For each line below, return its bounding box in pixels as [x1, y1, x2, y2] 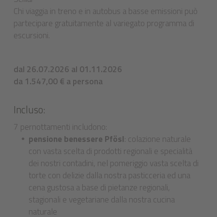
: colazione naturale [124, 132, 191, 145]
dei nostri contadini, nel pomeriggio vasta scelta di [29, 156, 199, 170]
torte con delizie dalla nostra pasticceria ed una [29, 168, 190, 182]
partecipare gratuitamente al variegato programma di [14, 16, 194, 30]
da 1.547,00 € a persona [14, 74, 103, 88]
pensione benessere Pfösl [29, 132, 124, 145]
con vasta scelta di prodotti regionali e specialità [29, 144, 192, 157]
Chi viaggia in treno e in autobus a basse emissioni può [14, 4, 198, 17]
